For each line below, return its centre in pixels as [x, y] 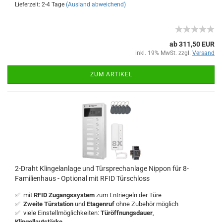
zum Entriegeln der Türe [129, 195]
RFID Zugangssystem [65, 195]
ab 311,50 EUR [192, 44]
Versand [203, 53]
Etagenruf [101, 204]
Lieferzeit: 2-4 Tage [40, 4]
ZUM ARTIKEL [111, 74]
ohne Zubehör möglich [147, 204]
